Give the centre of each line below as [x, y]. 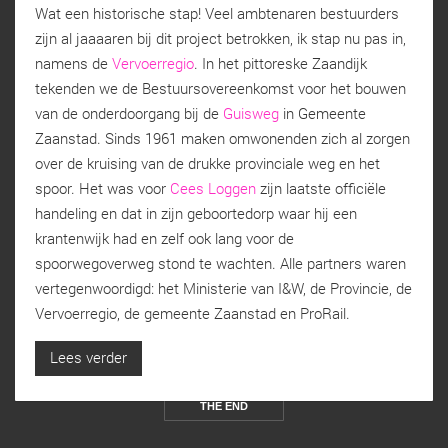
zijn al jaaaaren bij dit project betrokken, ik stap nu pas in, [220, 37]
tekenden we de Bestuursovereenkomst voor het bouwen [220, 87]
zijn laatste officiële [321, 187]
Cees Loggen [213, 187]
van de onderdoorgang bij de [129, 112]
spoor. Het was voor [102, 187]
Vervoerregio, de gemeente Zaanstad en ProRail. [192, 312]
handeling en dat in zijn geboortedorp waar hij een [196, 212]
